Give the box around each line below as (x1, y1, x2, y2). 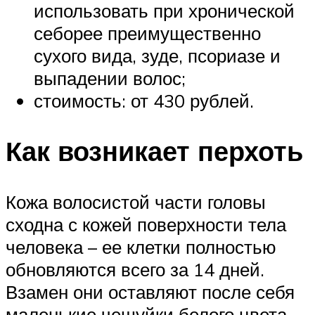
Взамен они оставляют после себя (6, 281, 295, 304)
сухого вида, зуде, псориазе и (34, 44, 281, 67)
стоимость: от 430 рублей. (34, 89, 254, 112)
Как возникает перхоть (6, 134, 303, 169)
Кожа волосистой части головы (6, 191, 266, 214)
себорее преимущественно (34, 21, 261, 44)
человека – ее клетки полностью (6, 236, 276, 259)
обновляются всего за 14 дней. (6, 258, 264, 281)
